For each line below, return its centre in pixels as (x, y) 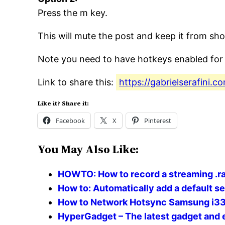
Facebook (71, 121)
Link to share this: (77, 82)
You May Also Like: (88, 150)
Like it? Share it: (64, 104)
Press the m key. (73, 13)
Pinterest (158, 121)
